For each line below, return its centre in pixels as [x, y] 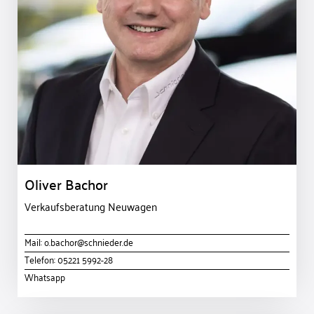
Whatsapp [45, 277]
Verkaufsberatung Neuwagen [91, 206]
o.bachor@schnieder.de [89, 242]
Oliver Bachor [66, 184]
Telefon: [41, 259]
